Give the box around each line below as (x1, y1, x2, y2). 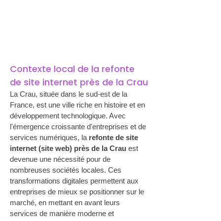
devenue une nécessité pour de (10, 155, 112, 163)
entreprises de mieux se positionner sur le (10, 187, 146, 196)
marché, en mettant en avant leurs (10, 198, 122, 207)
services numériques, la (10, 133, 89, 142)
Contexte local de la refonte (10, 63, 137, 75)
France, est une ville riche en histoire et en (10, 101, 147, 109)
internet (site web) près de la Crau (10, 144, 126, 152)
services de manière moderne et (10, 209, 116, 218)
